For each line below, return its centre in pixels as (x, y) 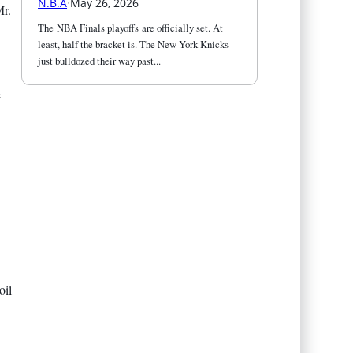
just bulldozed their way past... (100, 60)
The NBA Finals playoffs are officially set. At (131, 27)
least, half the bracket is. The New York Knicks (134, 44)
